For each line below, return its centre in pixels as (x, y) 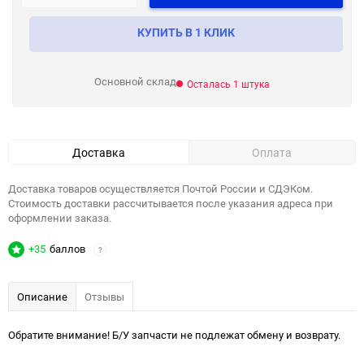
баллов (67, 249)
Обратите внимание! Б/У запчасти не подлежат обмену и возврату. (174, 335)
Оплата (272, 152)
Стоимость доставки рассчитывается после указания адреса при (171, 203)
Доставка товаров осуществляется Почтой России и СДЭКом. (160, 188)
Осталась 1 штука (228, 83)
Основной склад (135, 81)
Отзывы (104, 297)
